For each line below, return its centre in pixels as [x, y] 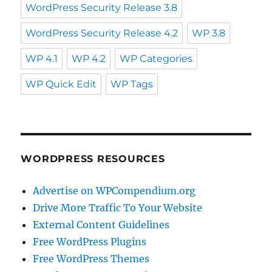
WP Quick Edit [61, 84]
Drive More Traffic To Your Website [118, 208]
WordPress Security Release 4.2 [102, 33]
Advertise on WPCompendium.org [114, 191]
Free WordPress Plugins [90, 242]
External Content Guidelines [101, 225]
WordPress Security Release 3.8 [102, 8]
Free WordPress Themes [91, 259]
